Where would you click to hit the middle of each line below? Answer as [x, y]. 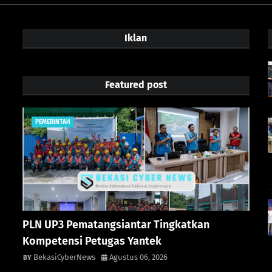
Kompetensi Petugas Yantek [92, 241]
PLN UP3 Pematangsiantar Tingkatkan [116, 224]
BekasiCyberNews [65, 257]
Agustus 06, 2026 [139, 257]
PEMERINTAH [53, 122]
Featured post [136, 84]
